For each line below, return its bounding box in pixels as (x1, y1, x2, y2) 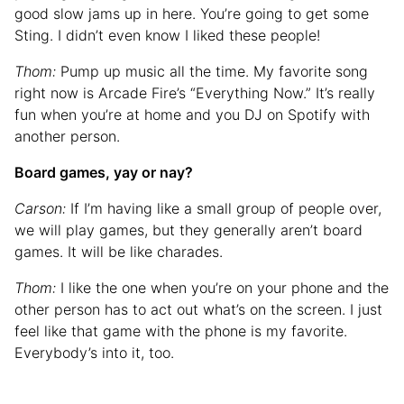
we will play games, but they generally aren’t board (14, 221, 363, 240)
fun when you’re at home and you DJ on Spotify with (14, 106, 370, 124)
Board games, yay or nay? (14, 163, 193, 182)
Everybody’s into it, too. (14, 344, 174, 363)
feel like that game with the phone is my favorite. (14, 322, 347, 341)
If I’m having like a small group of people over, (70, 199, 381, 218)
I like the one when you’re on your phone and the (60, 279, 389, 298)
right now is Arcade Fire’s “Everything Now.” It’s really (14, 84, 375, 103)
